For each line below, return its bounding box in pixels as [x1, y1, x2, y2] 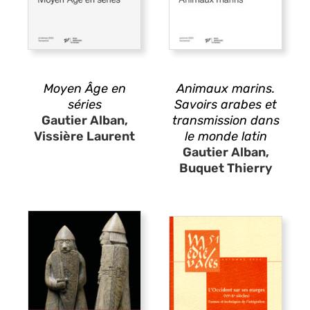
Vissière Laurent [34, 128, 135, 144]
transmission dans [172, 112, 280, 128]
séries [67, 96, 102, 112]
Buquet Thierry [179, 160, 273, 176]
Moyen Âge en [43, 80, 126, 96]
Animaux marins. [176, 80, 275, 96]
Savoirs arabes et [174, 96, 277, 112]
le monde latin [184, 128, 267, 144]
